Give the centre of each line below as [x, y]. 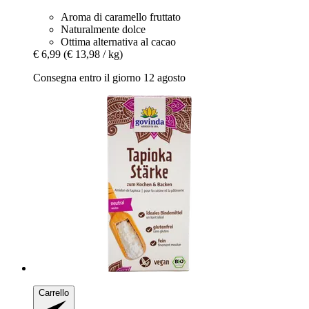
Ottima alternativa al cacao [118, 41]
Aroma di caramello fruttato [121, 17]
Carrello [54, 292]
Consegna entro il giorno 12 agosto [109, 77]
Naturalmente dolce [103, 29]
